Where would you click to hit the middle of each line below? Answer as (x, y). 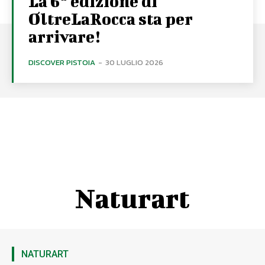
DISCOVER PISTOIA (62, 62)
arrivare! (64, 36)
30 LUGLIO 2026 (134, 62)
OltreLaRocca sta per (111, 18)
